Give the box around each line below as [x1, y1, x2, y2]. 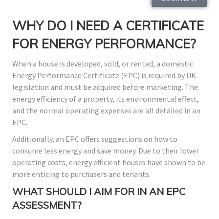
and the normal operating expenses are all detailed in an [12, 106, 200, 116]
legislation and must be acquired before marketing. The [12, 82, 198, 92]
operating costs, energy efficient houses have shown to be [12, 157, 205, 168]
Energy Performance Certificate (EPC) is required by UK [12, 70, 196, 81]
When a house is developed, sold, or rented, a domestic [12, 59, 193, 69]
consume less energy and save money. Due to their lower [12, 146, 199, 156]
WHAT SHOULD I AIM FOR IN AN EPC [12, 185, 185, 198]
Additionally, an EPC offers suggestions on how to [12, 134, 177, 144]
